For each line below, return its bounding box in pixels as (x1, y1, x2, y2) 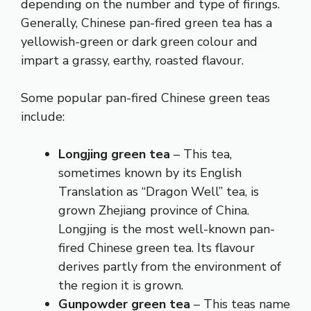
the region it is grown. (58, 276, 183, 294)
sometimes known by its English (58, 164, 242, 181)
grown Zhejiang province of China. (58, 201, 249, 219)
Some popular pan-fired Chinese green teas (21, 89, 270, 106)
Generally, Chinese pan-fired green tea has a (21, 14, 272, 31)
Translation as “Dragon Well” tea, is (58, 183, 259, 200)
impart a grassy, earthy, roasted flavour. (21, 51, 244, 69)
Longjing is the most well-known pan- (58, 220, 275, 237)
